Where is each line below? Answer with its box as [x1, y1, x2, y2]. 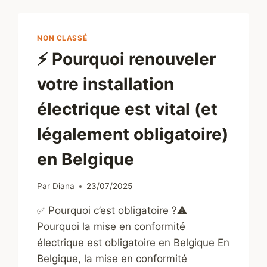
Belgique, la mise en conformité [37, 253, 188, 265]
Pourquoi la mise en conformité [37, 221, 186, 233]
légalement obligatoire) [37, 124, 229, 145]
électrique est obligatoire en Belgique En [37, 237, 230, 249]
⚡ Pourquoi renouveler [37, 49, 216, 70]
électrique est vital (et [37, 99, 218, 120]
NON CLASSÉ [37, 33, 88, 42]
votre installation [37, 74, 175, 95]
